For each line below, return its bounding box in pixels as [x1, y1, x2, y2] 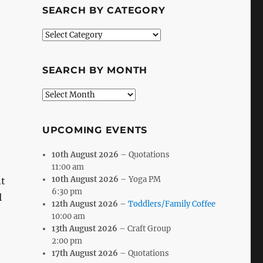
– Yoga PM [119, 174, 161, 184]
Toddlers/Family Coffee [128, 198, 216, 209]
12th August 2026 [52, 198, 119, 209]
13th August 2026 [52, 223, 118, 234]
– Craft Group [117, 223, 171, 234]
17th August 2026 [52, 248, 119, 258]
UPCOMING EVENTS [42, 124, 148, 136]
